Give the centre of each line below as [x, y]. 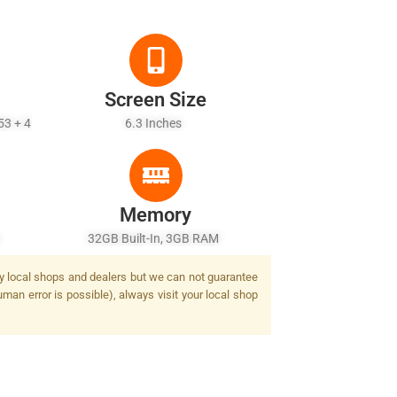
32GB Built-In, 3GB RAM [156, 238]
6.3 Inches [156, 123]
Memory [156, 215]
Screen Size [156, 100]
